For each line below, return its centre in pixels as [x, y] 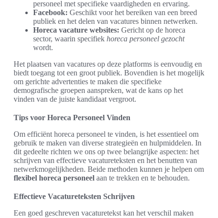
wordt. [43, 47]
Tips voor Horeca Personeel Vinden [72, 117]
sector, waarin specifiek [70, 38]
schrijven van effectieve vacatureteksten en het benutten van [105, 160]
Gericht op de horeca [152, 30]
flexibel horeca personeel [54, 178]
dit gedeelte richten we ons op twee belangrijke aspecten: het [106, 151]
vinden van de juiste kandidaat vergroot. [75, 99]
